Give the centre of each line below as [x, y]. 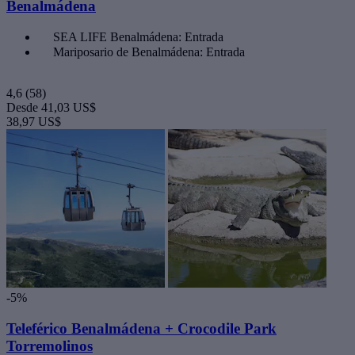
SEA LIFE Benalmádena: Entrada [138, 37]
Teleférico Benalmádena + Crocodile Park [141, 329]
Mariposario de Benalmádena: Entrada [149, 52]
